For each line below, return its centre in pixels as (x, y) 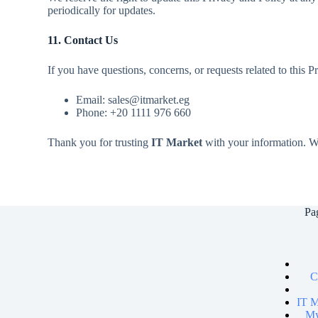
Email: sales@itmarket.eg (133, 100)
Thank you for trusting (100, 142)
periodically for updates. (102, 10)
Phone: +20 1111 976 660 (134, 113)
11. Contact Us (83, 40)
